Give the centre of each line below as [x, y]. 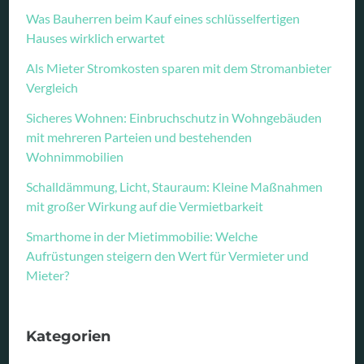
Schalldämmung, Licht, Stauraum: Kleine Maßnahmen [175, 186]
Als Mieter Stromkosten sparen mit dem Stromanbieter [179, 67]
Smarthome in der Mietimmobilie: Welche [142, 236]
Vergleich [52, 87]
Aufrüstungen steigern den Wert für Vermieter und [168, 255]
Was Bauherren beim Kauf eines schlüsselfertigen [163, 18]
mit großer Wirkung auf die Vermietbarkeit [145, 206]
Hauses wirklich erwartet [96, 37]
